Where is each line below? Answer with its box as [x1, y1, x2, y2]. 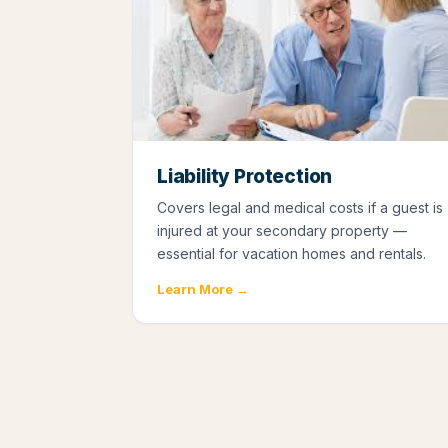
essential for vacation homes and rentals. [157, 244, 426, 262]
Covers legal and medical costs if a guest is [157, 198, 443, 216]
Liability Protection [157, 164, 333, 188]
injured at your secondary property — [157, 221, 407, 239]
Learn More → [157, 280, 249, 297]
